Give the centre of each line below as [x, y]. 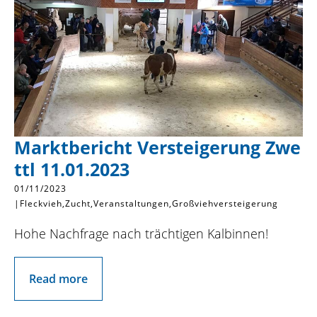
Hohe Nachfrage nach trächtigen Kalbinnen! [141, 233]
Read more [58, 278]
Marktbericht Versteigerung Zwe [157, 147]
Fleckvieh [41, 203]
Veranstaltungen [131, 203]
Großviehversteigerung [225, 203]
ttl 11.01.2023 [72, 169]
